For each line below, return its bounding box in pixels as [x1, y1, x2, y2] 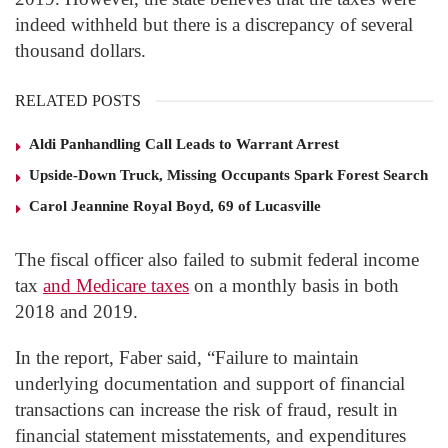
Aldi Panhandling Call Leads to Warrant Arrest [29, 136, 339, 153]
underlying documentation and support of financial [15, 372, 405, 394]
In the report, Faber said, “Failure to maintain [15, 346, 359, 368]
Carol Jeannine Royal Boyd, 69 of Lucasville [29, 198, 321, 215]
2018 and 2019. [15, 301, 138, 323]
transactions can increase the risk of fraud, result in [15, 398, 398, 420]
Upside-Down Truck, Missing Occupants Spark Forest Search [29, 167, 428, 184]
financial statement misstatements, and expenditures [15, 424, 406, 446]
